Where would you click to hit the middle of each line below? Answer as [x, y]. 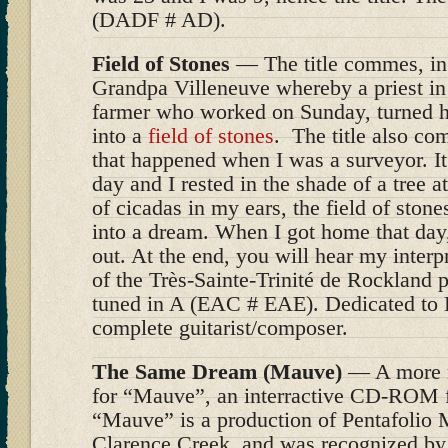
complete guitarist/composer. [220, 327]
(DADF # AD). [159, 19]
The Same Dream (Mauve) [217, 371]
